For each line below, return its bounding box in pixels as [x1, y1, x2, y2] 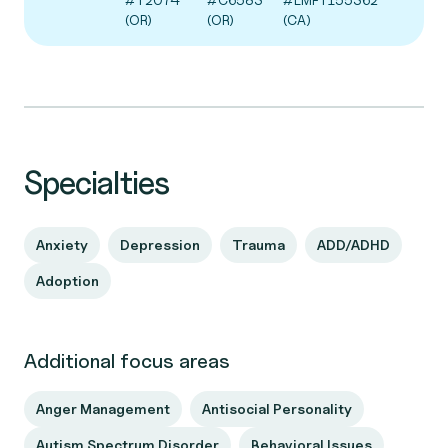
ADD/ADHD [317, 236, 390, 253]
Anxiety [36, 236, 88, 253]
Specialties [24, 163, 170, 202]
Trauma [232, 236, 285, 253]
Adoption [36, 272, 99, 289]
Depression [120, 236, 200, 253]
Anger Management [36, 400, 170, 417]
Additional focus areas [24, 349, 230, 373]
